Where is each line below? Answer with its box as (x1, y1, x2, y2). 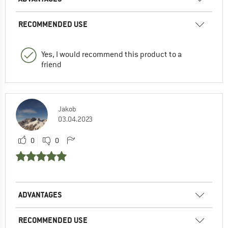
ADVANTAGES (18, 189, 62, 200)
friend (41, 59, 62, 70)
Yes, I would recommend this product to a (41, 49, 182, 60)
